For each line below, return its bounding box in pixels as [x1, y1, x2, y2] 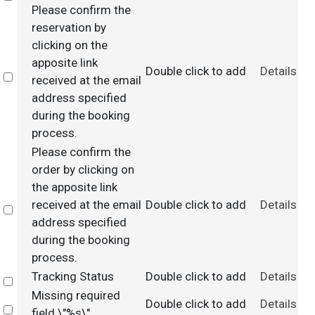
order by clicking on [31, 162, 134, 176]
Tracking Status [31, 269, 114, 283]
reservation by [31, 20, 106, 34]
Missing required [31, 288, 120, 302]
